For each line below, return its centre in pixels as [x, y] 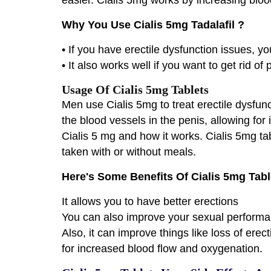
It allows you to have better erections [152, 201]
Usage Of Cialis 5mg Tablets [135, 89]
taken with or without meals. [129, 152]
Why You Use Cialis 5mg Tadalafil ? [153, 24]
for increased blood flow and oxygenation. [164, 248]
